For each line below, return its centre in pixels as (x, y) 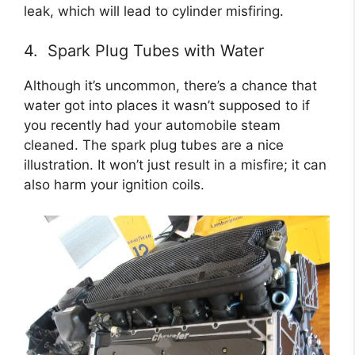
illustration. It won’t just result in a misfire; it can (175, 165)
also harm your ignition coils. (114, 185)
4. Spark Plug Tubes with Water (144, 51)
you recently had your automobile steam (152, 126)
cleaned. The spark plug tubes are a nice (154, 145)
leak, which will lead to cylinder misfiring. (154, 11)
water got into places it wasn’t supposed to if (167, 106)
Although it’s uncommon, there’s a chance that (170, 86)
